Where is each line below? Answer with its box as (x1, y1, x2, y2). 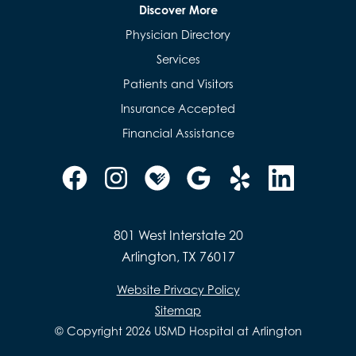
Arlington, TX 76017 (121, 249, 235, 265)
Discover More (138, 3, 218, 17)
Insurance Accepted (121, 102, 235, 115)
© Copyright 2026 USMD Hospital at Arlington (54, 324, 302, 338)
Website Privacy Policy (116, 283, 240, 296)
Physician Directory (126, 28, 230, 41)
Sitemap (155, 304, 201, 317)
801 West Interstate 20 (113, 227, 243, 243)
